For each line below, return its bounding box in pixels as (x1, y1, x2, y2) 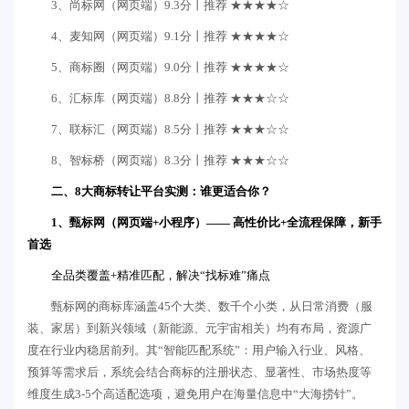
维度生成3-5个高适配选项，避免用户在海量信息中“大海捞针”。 (27, 387, 363, 402)
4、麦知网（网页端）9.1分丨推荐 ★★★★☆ (51, 29, 289, 44)
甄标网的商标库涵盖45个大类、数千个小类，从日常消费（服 (51, 299, 372, 314)
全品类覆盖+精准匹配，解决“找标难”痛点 (51, 268, 270, 283)
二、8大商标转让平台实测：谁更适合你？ (51, 184, 271, 199)
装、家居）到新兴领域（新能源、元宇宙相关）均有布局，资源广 (27, 321, 372, 336)
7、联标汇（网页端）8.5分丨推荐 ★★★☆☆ (51, 122, 289, 137)
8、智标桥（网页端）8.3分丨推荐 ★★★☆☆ (51, 153, 289, 168)
